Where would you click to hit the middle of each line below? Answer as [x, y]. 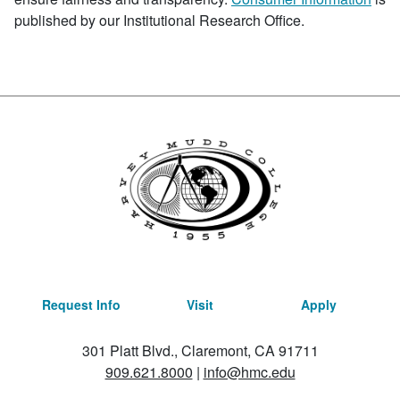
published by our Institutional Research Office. [159, 20]
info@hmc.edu [249, 371]
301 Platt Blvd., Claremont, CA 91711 [200, 350]
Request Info [81, 304]
